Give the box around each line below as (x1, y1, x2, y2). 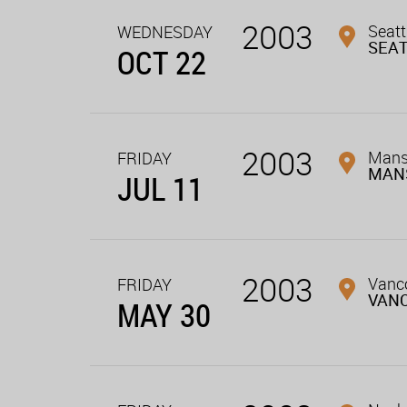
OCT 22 (117, 41, 206, 84)
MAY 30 (117, 293, 211, 337)
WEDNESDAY (117, 21, 213, 44)
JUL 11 (117, 167, 203, 211)
